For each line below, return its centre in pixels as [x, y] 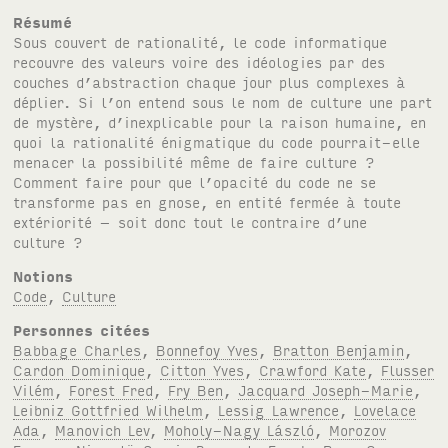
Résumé [43, 21]
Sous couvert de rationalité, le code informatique [200, 41]
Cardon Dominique [79, 369]
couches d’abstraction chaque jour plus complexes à [210, 81]
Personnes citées [82, 329]
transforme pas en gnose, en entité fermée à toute [207, 201]
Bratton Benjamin [339, 349]
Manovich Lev [102, 429]
